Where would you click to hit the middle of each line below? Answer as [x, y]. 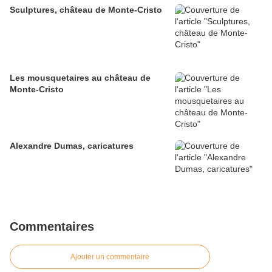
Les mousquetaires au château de [80, 78]
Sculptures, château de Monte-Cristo [86, 10]
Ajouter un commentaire [110, 257]
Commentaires [52, 227]
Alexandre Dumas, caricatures [72, 146]
